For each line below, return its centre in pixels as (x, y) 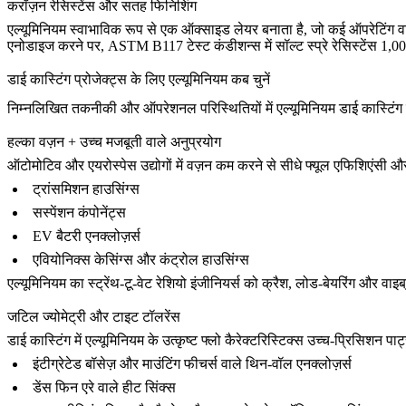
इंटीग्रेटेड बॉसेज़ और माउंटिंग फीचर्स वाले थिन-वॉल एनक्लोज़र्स (192, 364)
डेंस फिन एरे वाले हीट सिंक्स (104, 388)
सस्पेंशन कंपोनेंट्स (79, 213)
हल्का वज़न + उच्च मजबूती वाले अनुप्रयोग (114, 142)
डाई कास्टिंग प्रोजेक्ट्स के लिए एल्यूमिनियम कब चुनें (139, 79)
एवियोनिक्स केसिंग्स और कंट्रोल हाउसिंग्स (141, 260)
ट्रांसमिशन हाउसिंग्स (86, 189)
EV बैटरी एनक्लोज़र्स (87, 237)
